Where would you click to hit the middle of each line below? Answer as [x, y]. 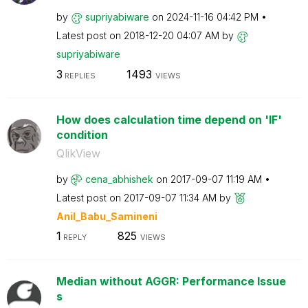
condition [82, 134]
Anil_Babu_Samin [99, 216]
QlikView [78, 153]
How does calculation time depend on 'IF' [169, 119]
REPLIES [79, 75]
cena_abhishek [119, 179]
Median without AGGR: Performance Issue [171, 281]
